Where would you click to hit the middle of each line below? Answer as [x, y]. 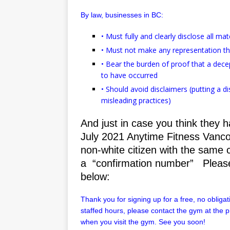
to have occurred [129, 75]
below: [95, 176]
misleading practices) [136, 100]
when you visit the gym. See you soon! [143, 222]
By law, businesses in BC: [122, 15]
